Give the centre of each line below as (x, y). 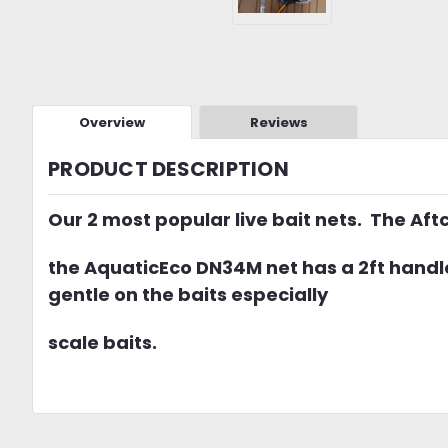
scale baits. (102, 343)
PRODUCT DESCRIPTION (168, 169)
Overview (111, 123)
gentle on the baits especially (188, 295)
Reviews (278, 123)
